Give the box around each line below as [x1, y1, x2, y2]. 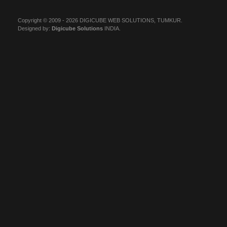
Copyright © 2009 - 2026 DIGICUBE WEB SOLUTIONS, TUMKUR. [18, 17, 182, 23]
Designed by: [18, 25, 52, 31]
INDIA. [103, 25, 121, 31]
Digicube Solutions [52, 25, 103, 31]
